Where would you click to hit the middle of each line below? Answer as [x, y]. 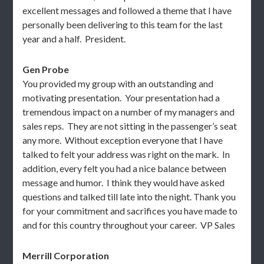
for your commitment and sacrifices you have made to [130, 211]
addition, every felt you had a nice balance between [125, 168]
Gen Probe [46, 69]
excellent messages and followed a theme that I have [127, 10]
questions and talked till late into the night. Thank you [129, 197]
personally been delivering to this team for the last [123, 24]
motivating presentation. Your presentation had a [121, 98]
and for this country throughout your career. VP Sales [129, 225]
